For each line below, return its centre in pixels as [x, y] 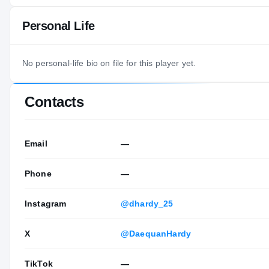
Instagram [46, 204]
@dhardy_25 [147, 204]
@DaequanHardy [156, 234]
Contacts [54, 102]
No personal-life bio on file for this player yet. [109, 63]
